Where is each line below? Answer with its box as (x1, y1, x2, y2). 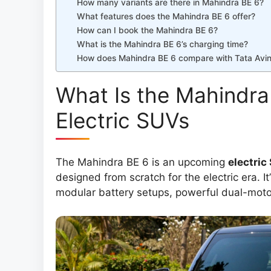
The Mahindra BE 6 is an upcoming (56, 156, 228, 169)
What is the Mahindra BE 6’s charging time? (77, 39, 249, 50)
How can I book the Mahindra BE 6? (77, 25, 218, 36)
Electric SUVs (56, 108, 189, 134)
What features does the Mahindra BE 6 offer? (77, 11, 256, 22)
